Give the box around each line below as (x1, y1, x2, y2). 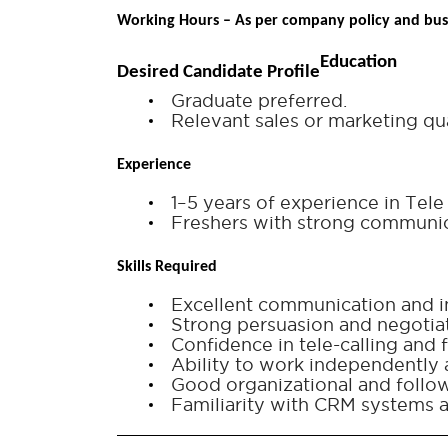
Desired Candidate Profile (117, 62, 320, 82)
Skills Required (117, 259, 217, 276)
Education (320, 53, 397, 73)
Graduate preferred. (171, 91, 347, 111)
